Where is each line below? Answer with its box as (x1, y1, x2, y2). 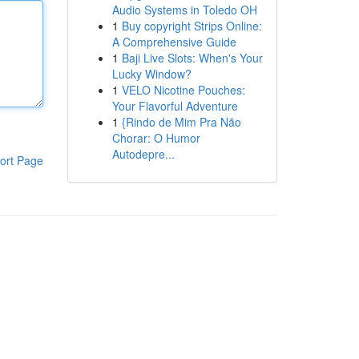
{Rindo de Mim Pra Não (121, 114, 241, 130)
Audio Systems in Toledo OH (111, 2, 257, 18)
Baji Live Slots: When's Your (121, 50, 263, 66)
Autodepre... (111, 146, 175, 162)
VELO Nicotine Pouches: (121, 82, 245, 98)
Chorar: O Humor (111, 130, 200, 146)
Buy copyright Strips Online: (121, 18, 262, 34)
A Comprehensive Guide (111, 34, 236, 50)
